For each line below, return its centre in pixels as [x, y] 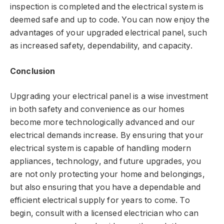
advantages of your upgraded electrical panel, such [108, 33]
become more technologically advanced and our [103, 122]
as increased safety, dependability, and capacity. [101, 46]
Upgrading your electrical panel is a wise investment [109, 96]
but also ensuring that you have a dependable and [105, 187]
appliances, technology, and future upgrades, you [106, 161]
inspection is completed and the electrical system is [107, 7]
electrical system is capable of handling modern [101, 148]
